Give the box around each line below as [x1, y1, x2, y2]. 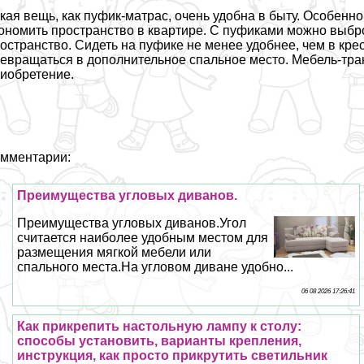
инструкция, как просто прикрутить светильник [17, 348, 328, 362]
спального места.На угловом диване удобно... [17, 259, 294, 274]
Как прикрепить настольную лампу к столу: [17, 318, 302, 333]
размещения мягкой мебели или [17, 245, 212, 259]
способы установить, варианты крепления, [17, 333, 302, 348]
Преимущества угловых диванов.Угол [17, 215, 247, 230]
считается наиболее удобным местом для [17, 230, 269, 245]
